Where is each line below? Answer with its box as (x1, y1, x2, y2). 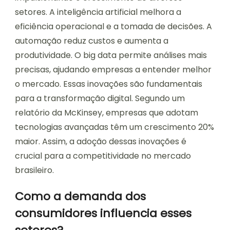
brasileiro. (15, 164, 54, 177)
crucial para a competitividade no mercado (15, 150, 191, 162)
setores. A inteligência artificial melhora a (15, 6, 181, 18)
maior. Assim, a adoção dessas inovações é (15, 136, 186, 148)
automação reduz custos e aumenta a (15, 35, 168, 47)
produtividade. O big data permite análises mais (15, 49, 207, 62)
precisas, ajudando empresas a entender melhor (15, 64, 212, 76)
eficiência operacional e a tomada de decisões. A (15, 21, 212, 33)
